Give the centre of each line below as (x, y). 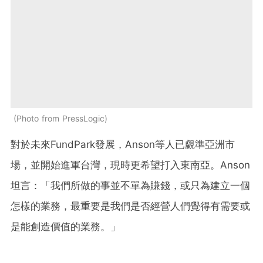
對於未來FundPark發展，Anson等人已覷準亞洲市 (123, 144)
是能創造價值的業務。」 (65, 226)
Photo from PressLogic (60, 118)
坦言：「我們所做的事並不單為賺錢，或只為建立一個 (130, 185)
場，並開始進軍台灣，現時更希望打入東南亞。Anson (130, 165)
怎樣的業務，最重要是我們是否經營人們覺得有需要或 (130, 206)
